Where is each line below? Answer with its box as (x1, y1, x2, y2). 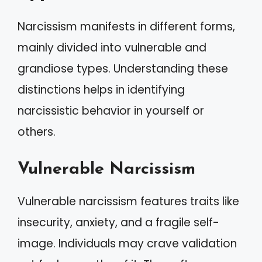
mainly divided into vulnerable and (18, 40, 206, 56)
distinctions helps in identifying (18, 82, 185, 98)
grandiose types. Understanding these (18, 61, 228, 77)
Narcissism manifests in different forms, (18, 19, 235, 35)
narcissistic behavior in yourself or (18, 103, 204, 119)
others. (18, 124, 56, 140)
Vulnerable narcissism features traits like (18, 193, 239, 209)
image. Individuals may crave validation (18, 235, 237, 251)
